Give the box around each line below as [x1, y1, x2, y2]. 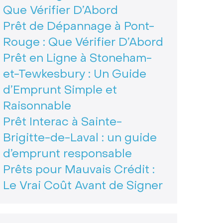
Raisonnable [2, 98, 71, 113]
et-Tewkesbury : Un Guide [2, 66, 146, 82]
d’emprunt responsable [2, 146, 132, 161]
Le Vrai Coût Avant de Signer [2, 178, 163, 193]
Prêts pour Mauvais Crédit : [2, 162, 155, 177]
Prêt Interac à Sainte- [2, 114, 122, 129]
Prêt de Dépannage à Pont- [2, 18, 154, 34]
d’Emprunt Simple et [2, 82, 117, 98]
